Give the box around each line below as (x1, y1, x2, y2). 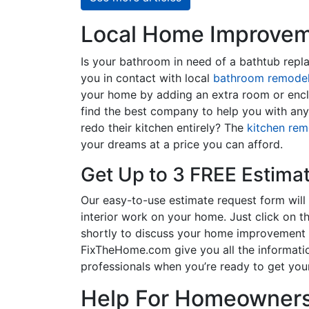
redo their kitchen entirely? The (81, 121, 247, 134)
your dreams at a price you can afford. (81, 137, 283, 151)
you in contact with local (81, 71, 213, 85)
